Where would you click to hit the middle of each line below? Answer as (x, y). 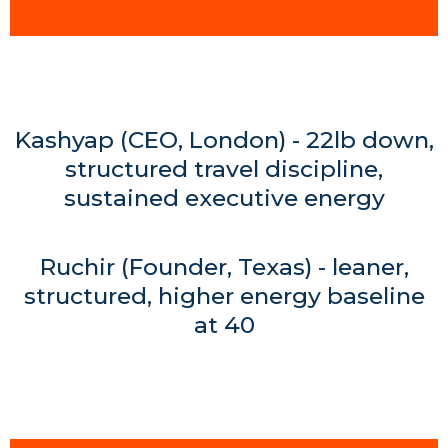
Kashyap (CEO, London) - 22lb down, (224, 140)
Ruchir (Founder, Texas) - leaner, (224, 267)
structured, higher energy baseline (224, 296)
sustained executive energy (224, 198)
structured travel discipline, (224, 169)
